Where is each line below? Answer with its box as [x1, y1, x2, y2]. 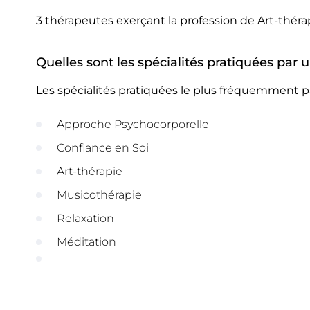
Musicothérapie [57, 188, 142, 201]
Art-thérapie [57, 165, 122, 178]
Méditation [57, 235, 116, 248]
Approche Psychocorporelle [57, 118, 209, 131]
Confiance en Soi [57, 141, 149, 154]
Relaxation [57, 212, 114, 225]
